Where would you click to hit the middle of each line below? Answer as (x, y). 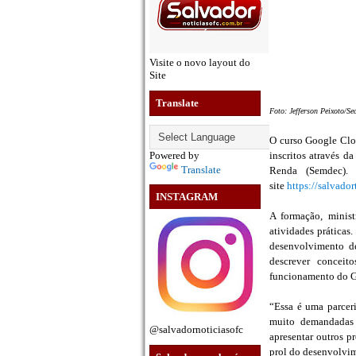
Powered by (174, 155)
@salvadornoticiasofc (196, 330)
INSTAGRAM (187, 197)
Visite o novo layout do (200, 62)
